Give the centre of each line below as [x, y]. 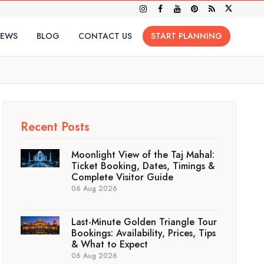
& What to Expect [110, 244]
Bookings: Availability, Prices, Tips [144, 233]
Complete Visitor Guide [123, 177]
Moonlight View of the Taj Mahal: [143, 155]
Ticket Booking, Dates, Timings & [143, 166]
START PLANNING [186, 36]
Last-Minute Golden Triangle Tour [144, 222]
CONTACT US [105, 36]
